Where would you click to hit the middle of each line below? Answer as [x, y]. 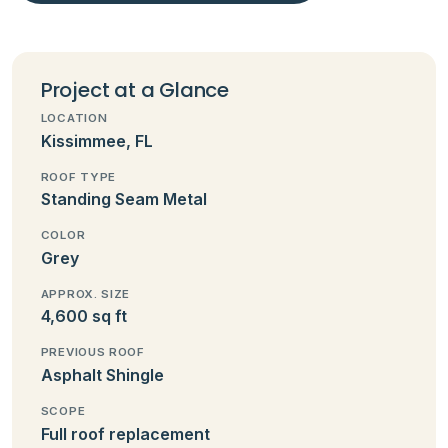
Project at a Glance [134, 89]
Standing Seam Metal [123, 199]
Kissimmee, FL [96, 140]
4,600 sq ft [83, 316]
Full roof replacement [125, 433]
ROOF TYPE [78, 176]
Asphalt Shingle [102, 374]
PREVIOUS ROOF [92, 352]
